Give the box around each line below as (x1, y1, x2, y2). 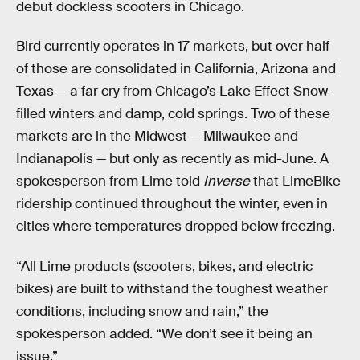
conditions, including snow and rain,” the (16, 302, 268, 320)
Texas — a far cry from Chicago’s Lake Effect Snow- (16, 83, 333, 100)
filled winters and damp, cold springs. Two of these (16, 105, 330, 123)
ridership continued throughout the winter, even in (16, 195, 328, 213)
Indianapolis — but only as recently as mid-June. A (16, 150, 329, 168)
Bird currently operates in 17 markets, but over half (16, 38, 329, 55)
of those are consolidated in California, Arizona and (16, 60, 336, 78)
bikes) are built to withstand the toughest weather (16, 280, 328, 297)
